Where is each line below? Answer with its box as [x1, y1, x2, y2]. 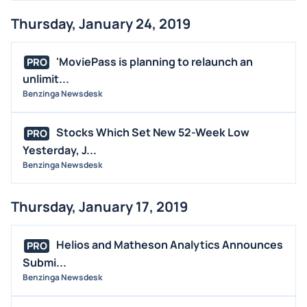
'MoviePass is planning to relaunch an [56, 53, 253, 69]
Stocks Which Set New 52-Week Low [56, 125, 249, 140]
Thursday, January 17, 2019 [11, 197, 188, 216]
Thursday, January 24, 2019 [11, 14, 191, 33]
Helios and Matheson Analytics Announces [56, 236, 283, 252]
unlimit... [23, 71, 69, 87]
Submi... [23, 254, 66, 270]
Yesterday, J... [23, 142, 97, 158]
